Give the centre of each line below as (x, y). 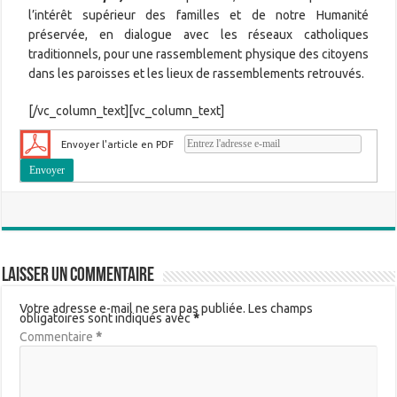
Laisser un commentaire (78, 276)
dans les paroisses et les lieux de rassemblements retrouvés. (197, 73)
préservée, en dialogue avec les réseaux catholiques (198, 34)
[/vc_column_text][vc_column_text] (127, 110)
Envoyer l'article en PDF (118, 144)
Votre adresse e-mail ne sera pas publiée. (133, 308)
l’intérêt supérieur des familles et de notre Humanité (198, 15)
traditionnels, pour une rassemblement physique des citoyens (198, 54)
